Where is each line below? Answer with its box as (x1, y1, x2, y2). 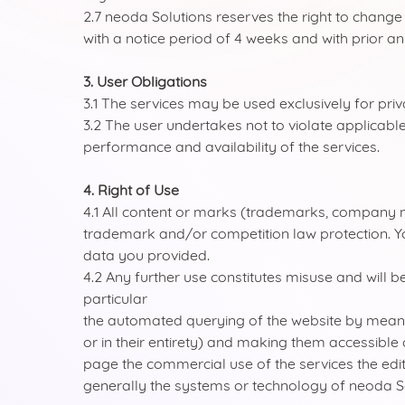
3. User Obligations (83, 72, 207, 90)
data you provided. (83, 246, 210, 264)
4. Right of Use (83, 181, 179, 199)
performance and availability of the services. (83, 137, 380, 155)
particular (83, 289, 147, 307)
